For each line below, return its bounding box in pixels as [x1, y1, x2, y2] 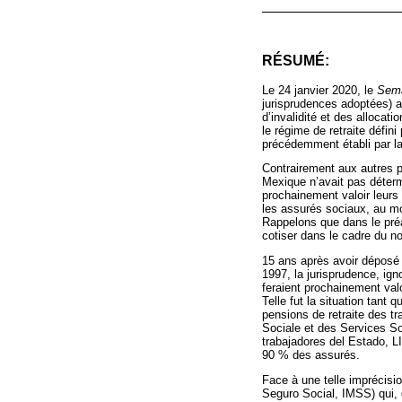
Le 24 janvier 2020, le [262, 83, 377, 97]
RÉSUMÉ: [262, 52, 329, 68]
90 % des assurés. [262, 348, 360, 363]
